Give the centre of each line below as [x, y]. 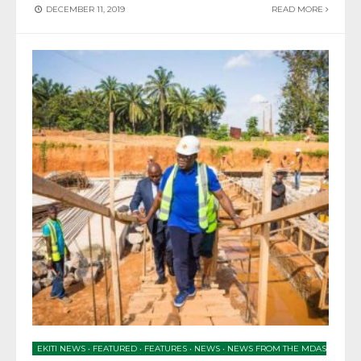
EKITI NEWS [61, 348]
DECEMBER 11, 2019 [84, 10]
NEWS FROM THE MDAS [277, 348]
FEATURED [115, 348]
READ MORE [299, 10]
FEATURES [166, 348]
